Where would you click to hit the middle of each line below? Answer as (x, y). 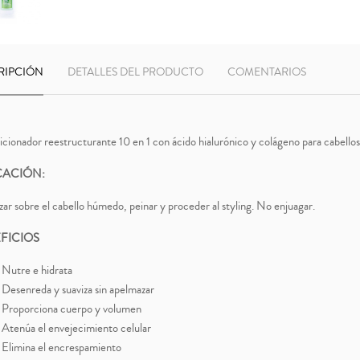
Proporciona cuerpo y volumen (72, 309)
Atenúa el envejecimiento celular (76, 329)
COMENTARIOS (267, 73)
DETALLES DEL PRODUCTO (136, 73)
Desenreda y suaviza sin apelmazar (78, 290)
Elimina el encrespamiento (61, 348)
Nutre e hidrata (37, 271)
